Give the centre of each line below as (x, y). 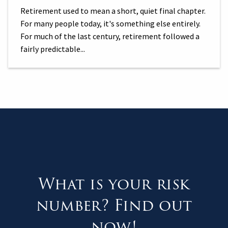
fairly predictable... (53, 49)
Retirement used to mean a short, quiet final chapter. (113, 10)
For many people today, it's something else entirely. (110, 23)
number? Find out (114, 205)
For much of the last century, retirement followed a (110, 36)
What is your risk (114, 184)
